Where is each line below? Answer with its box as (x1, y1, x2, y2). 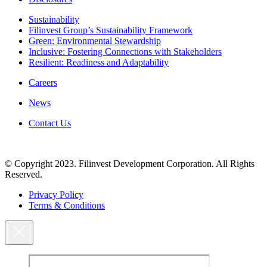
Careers (29, 77, 57, 88)
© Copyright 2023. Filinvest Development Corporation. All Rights (5, 159, 254, 169)
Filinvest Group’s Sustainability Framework (29, 25, 193, 36)
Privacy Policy (29, 190, 83, 200)
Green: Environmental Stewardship (29, 36, 161, 46)
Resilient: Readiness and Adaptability (29, 57, 169, 68)
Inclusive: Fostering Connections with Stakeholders (29, 46, 222, 57)
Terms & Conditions (29, 200, 105, 211)
